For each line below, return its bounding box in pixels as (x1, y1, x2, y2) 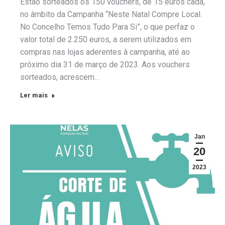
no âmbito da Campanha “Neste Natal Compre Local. (20, 9, 202, 19)
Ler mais (20, 91, 48, 99)
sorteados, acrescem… (20, 72, 99, 82)
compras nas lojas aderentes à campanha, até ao (20, 47, 190, 57)
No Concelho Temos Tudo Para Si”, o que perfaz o (20, 22, 195, 32)
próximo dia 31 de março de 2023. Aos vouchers (20, 59, 190, 69)
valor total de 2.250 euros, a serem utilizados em (20, 34, 191, 44)
